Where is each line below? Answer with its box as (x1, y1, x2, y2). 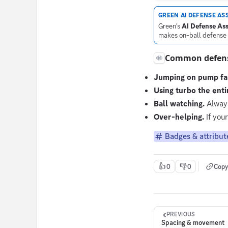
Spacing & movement (161, 218, 224, 227)
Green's (158, 21, 182, 31)
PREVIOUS (166, 210, 195, 218)
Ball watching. (154, 98, 205, 109)
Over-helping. (154, 111, 204, 122)
